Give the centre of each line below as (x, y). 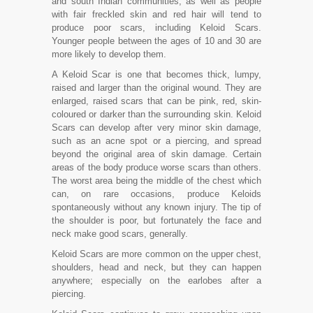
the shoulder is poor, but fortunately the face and (156, 220)
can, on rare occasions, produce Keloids (156, 194)
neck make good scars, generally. (120, 234)
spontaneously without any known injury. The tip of (156, 207)
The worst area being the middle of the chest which (156, 181)
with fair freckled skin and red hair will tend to (156, 14)
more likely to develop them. (109, 54)
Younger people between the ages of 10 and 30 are (156, 41)
